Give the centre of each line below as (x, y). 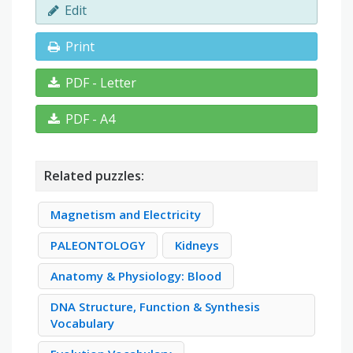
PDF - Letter (101, 83)
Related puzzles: (94, 176)
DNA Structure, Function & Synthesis (155, 307)
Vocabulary (82, 323)
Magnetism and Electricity (126, 215)
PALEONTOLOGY (98, 245)
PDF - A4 (90, 119)
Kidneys (197, 245)
